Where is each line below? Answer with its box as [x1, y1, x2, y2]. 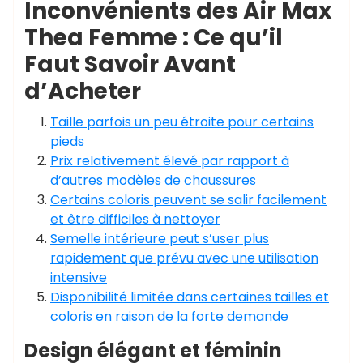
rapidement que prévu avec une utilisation [50, 249, 318, 267]
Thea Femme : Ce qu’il [24, 22, 283, 53]
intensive [50, 268, 107, 287]
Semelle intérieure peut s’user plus [50, 229, 269, 248]
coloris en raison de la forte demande [50, 307, 288, 326]
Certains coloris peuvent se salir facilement [50, 190, 327, 209]
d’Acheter [24, 75, 141, 107]
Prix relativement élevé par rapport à [50, 152, 289, 170]
